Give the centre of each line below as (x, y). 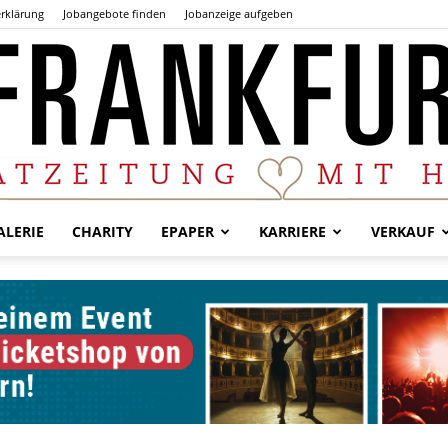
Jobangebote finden (114, 13)
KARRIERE (292, 231)
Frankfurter (259, 401)
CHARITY (102, 231)
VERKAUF (402, 231)
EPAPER (187, 231)
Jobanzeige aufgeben (239, 13)
